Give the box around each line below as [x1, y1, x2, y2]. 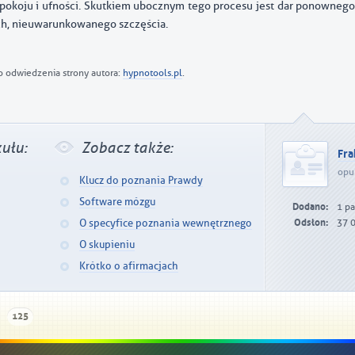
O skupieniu [79, 239, 135, 250]
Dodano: [292, 201, 328, 212]
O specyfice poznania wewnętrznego [79, 217, 252, 229]
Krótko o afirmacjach [79, 260, 178, 272]
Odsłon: [294, 217, 328, 228]
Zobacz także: [82, 139, 173, 157]
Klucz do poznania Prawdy [79, 174, 203, 186]
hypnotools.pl [123, 67, 182, 78]
